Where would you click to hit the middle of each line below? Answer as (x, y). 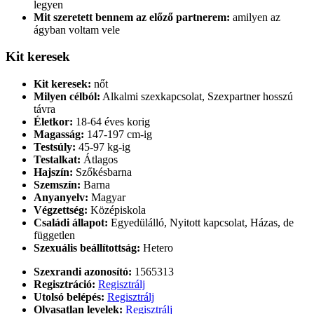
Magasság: (59, 135)
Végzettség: (61, 210)
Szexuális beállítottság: (87, 248)
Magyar (107, 198)
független (54, 235)
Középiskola (117, 210)
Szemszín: (57, 185)
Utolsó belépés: (69, 297)
